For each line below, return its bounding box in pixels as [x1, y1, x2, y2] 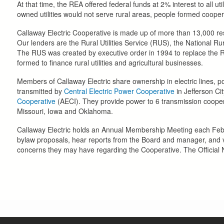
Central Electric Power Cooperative [64, 85, 174, 96]
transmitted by [17, 85, 64, 96]
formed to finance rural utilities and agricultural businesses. [17, 57, 203, 67]
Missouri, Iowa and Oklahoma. [17, 105, 113, 116]
